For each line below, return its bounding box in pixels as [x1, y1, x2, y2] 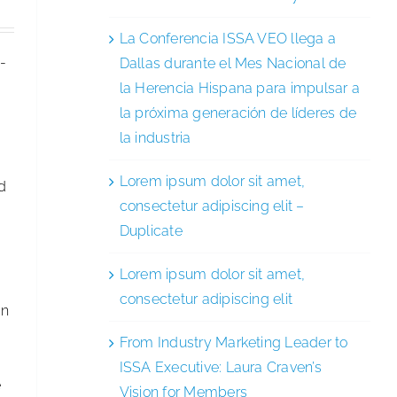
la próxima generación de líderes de [119, 104, 357, 121]
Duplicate [119, 222, 183, 239]
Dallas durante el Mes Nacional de [119, 54, 346, 72]
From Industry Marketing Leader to [119, 333, 348, 351]
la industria [119, 128, 191, 146]
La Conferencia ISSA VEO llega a [119, 29, 337, 47]
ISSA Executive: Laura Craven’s [119, 358, 322, 376]
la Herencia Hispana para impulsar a [119, 79, 361, 97]
